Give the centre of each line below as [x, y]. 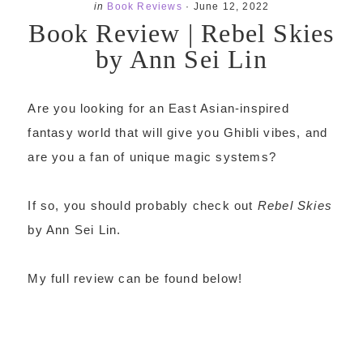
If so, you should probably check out [143, 205]
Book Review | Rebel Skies [181, 33]
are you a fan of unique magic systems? [152, 157]
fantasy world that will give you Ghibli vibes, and [178, 132]
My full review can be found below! [135, 278]
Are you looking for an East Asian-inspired [158, 108]
